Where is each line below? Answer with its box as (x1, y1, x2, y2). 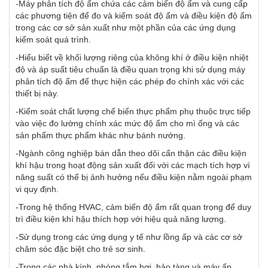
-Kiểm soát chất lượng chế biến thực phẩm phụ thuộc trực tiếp (16, 106, 251, 117)
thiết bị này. (16, 89, 59, 99)
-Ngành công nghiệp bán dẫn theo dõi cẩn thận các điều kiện (16, 148, 246, 159)
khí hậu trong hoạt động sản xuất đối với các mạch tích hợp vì (16, 160, 250, 170)
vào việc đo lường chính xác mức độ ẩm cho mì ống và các (16, 118, 239, 129)
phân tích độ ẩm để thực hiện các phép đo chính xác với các (16, 77, 244, 87)
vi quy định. (16, 184, 59, 194)
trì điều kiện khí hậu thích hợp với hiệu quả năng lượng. (16, 214, 226, 224)
